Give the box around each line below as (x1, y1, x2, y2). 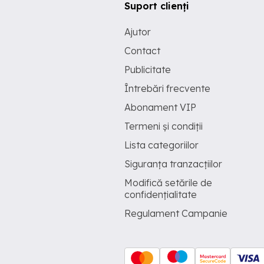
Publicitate (124, 64, 171, 75)
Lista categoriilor (124, 139, 199, 151)
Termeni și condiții (124, 120, 203, 132)
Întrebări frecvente (124, 82, 210, 94)
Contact (124, 45, 160, 57)
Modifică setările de (124, 177, 212, 189)
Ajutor (124, 26, 151, 38)
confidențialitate (124, 189, 197, 200)
